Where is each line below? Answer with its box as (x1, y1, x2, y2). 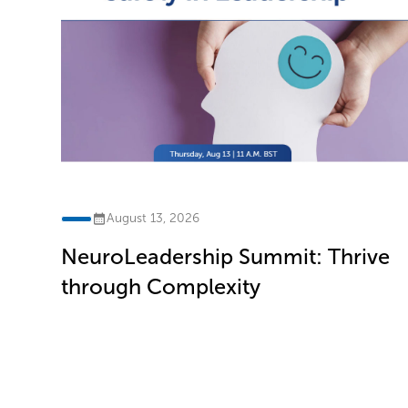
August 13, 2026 (106, 210, 199, 227)
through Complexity (61, 274, 261, 301)
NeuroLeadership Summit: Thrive (61, 244, 391, 270)
